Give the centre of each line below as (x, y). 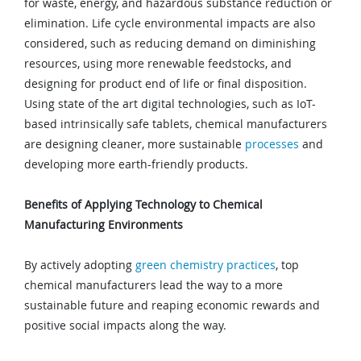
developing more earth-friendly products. (136, 164)
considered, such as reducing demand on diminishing (170, 44)
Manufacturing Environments (104, 225)
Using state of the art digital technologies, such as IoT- (170, 104)
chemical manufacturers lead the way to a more (154, 285)
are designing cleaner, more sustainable (135, 144)
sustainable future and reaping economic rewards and (172, 305)
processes (272, 144)
